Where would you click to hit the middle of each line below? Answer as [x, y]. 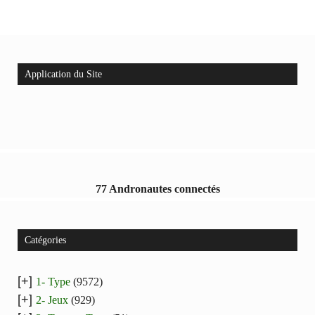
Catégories [45, 240]
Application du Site [63, 74]
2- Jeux [52, 300]
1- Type [53, 281]
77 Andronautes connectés [157, 188]
